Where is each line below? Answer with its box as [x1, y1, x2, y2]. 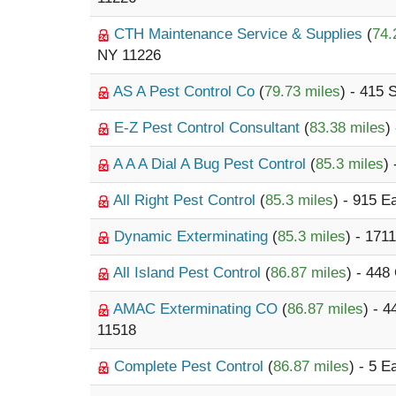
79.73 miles [264, 83, 340, 100]
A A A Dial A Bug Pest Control [113, 156, 310, 172]
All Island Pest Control [113, 264, 265, 281]
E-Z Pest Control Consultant [114, 119, 304, 136]
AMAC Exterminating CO [113, 301, 282, 317]
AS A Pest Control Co [113, 83, 259, 100]
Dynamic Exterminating [114, 228, 272, 245]
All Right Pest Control [113, 192, 260, 209]
